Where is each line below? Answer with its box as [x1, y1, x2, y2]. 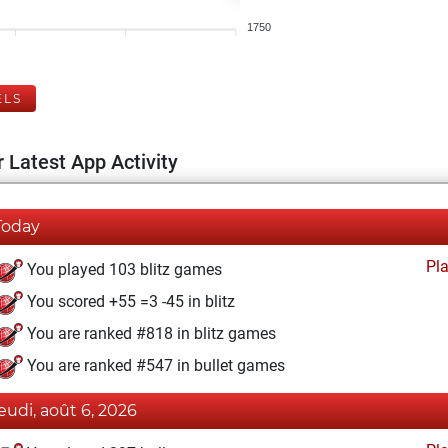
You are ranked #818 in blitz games [23, 324, 276, 344]
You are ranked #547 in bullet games [23, 356, 285, 376]
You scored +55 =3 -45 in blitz [23, 292, 235, 312]
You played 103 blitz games [23, 260, 222, 280]
